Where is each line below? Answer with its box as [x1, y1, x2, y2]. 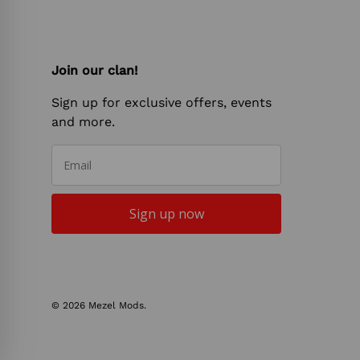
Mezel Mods [88, 299, 144, 311]
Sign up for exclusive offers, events [51, 94, 272, 110]
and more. [51, 113, 115, 129]
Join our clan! [51, 62, 138, 78]
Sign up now [129, 204, 204, 223]
